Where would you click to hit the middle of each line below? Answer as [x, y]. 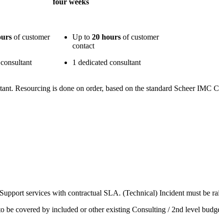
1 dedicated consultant [107, 63]
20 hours [106, 37]
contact [83, 46]
